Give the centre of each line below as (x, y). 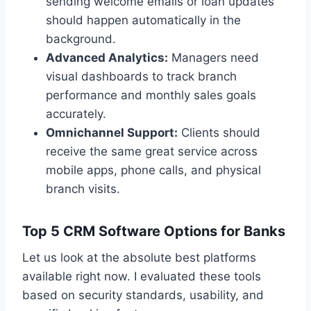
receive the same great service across (152, 151)
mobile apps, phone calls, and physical (153, 170)
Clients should (219, 132)
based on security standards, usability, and (143, 295)
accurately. (76, 114)
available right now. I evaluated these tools (142, 276)
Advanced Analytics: (107, 57)
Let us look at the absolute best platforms (139, 257)
